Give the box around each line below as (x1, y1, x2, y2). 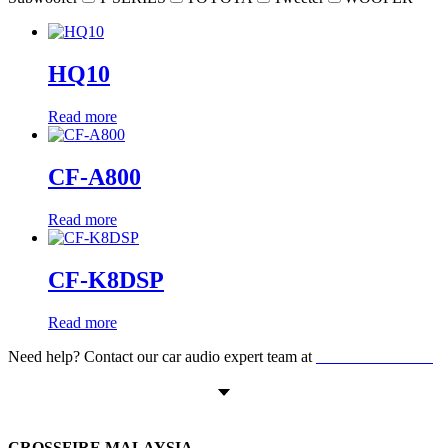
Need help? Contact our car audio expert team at (8, 347, 316, 365)
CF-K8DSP (48, 266, 164, 293)
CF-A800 (48, 163, 141, 190)
